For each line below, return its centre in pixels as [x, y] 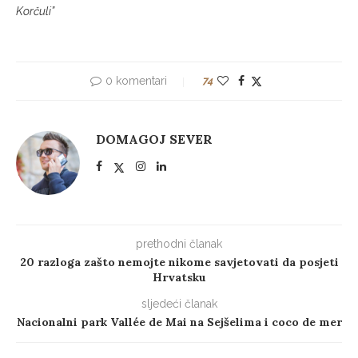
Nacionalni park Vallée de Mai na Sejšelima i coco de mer [179, 322]
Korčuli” [35, 12]
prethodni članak [179, 244]
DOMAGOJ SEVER [154, 139]
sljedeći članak [179, 304]
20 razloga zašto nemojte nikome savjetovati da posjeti [179, 263]
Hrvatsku [179, 278]
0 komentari [136, 81]
